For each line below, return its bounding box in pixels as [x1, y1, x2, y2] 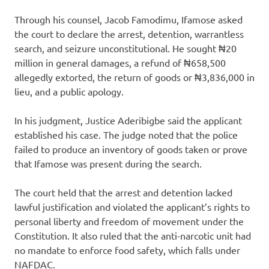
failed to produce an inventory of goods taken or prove [14, 142, 247, 155]
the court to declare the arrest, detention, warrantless [14, 27, 244, 40]
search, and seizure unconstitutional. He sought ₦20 [14, 41, 237, 54]
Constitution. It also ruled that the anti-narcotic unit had [14, 229, 251, 241]
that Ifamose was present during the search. [14, 157, 202, 169]
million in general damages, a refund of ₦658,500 [14, 56, 226, 68]
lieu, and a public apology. [14, 85, 124, 97]
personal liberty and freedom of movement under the [14, 214, 244, 227]
